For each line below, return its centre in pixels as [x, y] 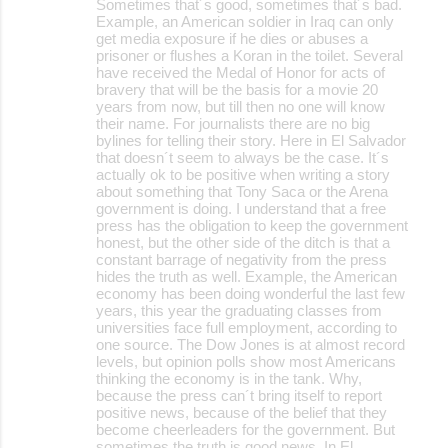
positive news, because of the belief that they [241, 412]
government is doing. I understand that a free [241, 208]
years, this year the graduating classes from [239, 310]
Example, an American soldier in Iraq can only [245, 21]
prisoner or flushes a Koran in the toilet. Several [249, 55]
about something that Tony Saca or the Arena [242, 191]
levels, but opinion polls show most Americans [246, 361]
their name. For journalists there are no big [233, 123]
